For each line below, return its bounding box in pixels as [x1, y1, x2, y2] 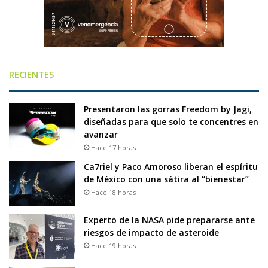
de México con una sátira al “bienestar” [84, 173, 249, 185]
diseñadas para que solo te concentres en [84, 115, 258, 127]
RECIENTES [9, 68, 54, 80]
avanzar [84, 128, 118, 140]
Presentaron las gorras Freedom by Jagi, [84, 103, 252, 115]
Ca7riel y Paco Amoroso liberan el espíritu [84, 160, 258, 172]
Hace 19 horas [91, 240, 136, 250]
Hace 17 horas [91, 142, 136, 152]
